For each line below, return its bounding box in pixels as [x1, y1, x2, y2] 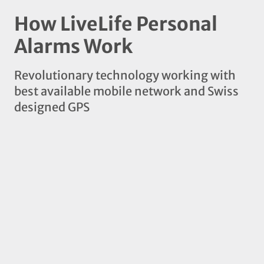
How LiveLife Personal [14, 12, 217, 37]
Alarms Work [14, 35, 133, 59]
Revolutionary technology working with [14, 68, 236, 83]
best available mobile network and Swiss [14, 84, 239, 99]
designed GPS [14, 100, 90, 115]
